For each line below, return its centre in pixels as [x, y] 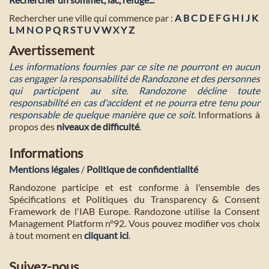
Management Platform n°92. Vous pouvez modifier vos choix [134, 223]
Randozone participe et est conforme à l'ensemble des [134, 187]
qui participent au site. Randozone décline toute [134, 91]
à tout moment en [47, 235]
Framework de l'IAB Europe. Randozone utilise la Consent [134, 211]
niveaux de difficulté [98, 127]
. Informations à [227, 115]
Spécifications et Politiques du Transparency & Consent [134, 199]
